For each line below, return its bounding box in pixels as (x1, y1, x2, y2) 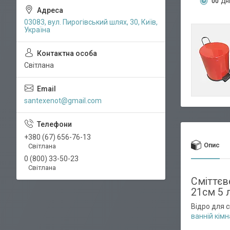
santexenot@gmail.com (24, 97, 102, 105)
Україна (24, 26, 50, 34)
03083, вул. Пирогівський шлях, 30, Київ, (24, 18, 158, 26)
